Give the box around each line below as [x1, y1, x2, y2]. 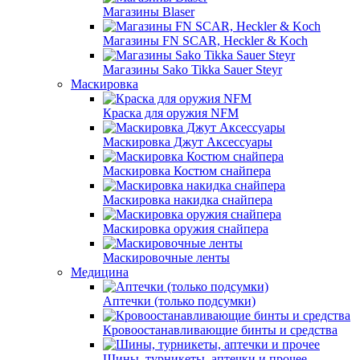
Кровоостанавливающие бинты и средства [103, 323, 337, 337]
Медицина [71, 265, 129, 279]
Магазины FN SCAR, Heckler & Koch [103, 34, 308, 47]
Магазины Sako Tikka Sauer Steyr [103, 63, 282, 76]
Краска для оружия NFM [103, 106, 239, 120]
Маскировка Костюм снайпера [103, 164, 271, 178]
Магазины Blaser [103, 5, 194, 18]
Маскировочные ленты [103, 251, 230, 264]
